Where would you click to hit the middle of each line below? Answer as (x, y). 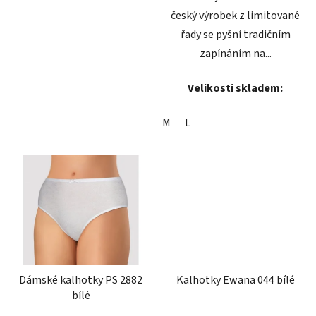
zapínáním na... (235, 54)
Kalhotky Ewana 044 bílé (235, 280)
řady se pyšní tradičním (235, 35)
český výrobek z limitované (235, 16)
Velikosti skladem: (235, 89)
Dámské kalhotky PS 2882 (81, 280)
